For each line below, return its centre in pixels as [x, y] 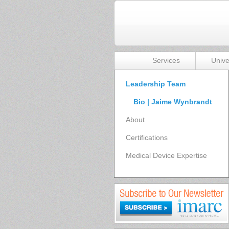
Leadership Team [156, 84]
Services [166, 60]
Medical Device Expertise [166, 155]
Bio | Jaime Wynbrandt [173, 102]
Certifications [147, 138]
